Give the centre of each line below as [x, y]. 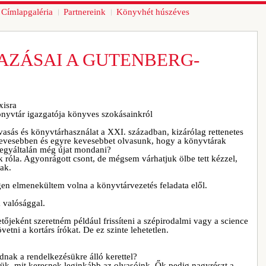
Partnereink [85, 12]
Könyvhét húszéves [153, 12]
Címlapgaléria [27, 12]
